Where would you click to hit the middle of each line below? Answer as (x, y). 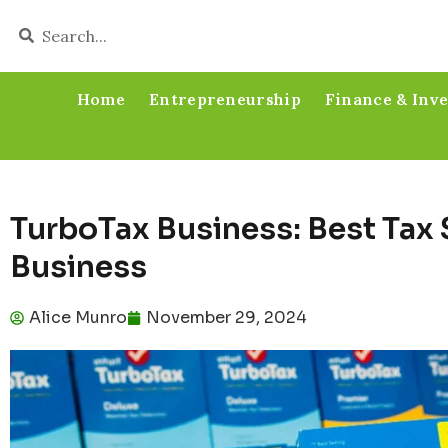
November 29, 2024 (226, 317)
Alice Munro (78, 317)
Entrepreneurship (225, 98)
